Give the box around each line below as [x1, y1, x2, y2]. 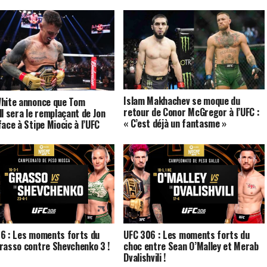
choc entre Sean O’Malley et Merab [123, 239, 259, 254]
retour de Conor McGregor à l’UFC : [123, 105, 260, 120]
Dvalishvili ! [123, 250, 166, 265]
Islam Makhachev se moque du [123, 94, 240, 108]
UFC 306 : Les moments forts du [123, 228, 250, 243]
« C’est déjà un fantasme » [123, 116, 226, 131]
